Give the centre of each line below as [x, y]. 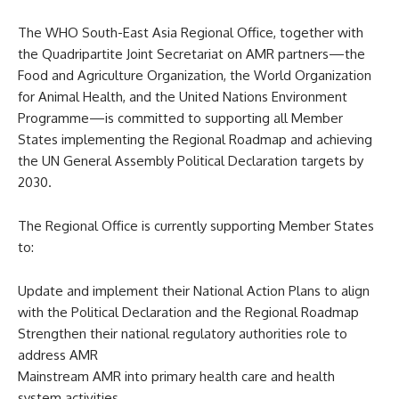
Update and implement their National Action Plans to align [194, 290]
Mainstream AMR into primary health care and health [176, 376]
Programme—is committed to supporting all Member [180, 118]
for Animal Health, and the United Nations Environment [183, 96]
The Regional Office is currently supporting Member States [196, 225]
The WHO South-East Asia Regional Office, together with [191, 32]
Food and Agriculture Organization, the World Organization [195, 75]
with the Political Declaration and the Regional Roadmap [188, 312]
